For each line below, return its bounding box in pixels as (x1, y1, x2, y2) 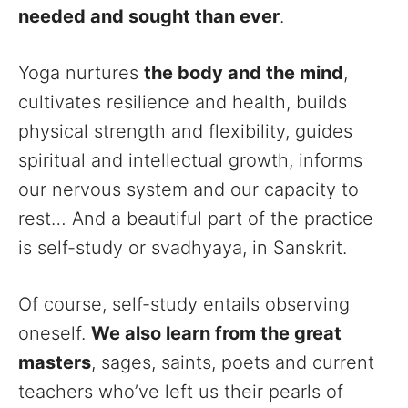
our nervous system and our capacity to (18, 178, 359, 200)
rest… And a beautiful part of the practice (18, 208, 373, 229)
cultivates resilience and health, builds (18, 91, 347, 113)
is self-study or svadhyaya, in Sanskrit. (18, 237, 347, 259)
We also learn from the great (91, 322, 342, 344)
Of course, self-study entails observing (18, 293, 350, 315)
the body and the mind (144, 62, 343, 84)
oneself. (18, 322, 91, 344)
